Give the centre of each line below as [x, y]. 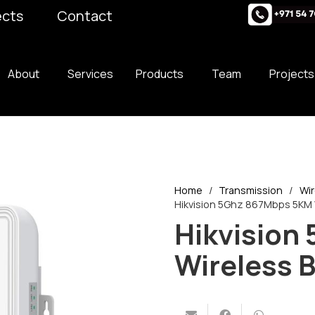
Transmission [251, 190]
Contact [85, 15]
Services [91, 74]
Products [160, 74]
